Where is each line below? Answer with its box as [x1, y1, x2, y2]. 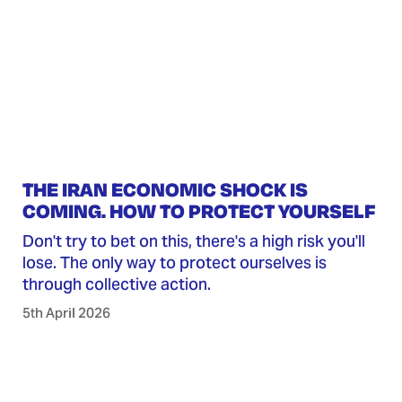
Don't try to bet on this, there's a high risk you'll [22, 231, 365, 252]
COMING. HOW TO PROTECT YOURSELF [22, 198, 376, 224]
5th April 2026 [22, 304, 110, 322]
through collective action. [22, 274, 211, 295]
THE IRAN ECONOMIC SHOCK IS [22, 177, 308, 203]
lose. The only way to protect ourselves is [22, 252, 327, 274]
